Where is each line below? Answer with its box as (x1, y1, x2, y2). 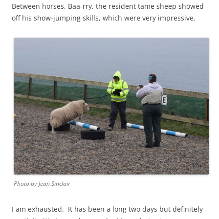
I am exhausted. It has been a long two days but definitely (12, 204, 203, 214)
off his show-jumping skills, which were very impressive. (12, 13, 196, 22)
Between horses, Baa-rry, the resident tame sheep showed (12, 1, 204, 11)
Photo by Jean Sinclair (14, 179, 70, 188)
